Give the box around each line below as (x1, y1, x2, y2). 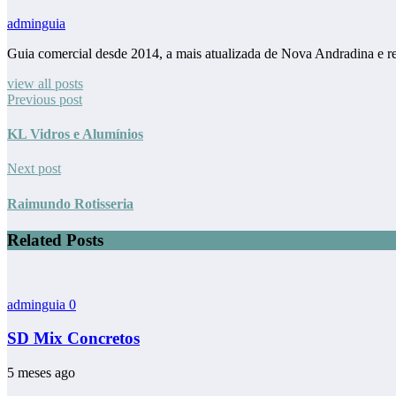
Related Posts (7, 230, 103, 249)
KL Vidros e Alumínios (7, 126, 143, 142)
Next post (7, 161, 61, 177)
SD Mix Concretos (7, 329, 140, 348)
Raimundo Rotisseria (7, 195, 133, 211)
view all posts (7, 75, 83, 91)
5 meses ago (7, 364, 75, 380)
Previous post (7, 91, 82, 107)
